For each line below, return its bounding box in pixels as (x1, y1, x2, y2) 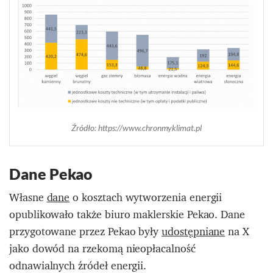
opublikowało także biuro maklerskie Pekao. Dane (9, 205, 246, 224)
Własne (9, 188, 47, 207)
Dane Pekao (9, 165, 93, 183)
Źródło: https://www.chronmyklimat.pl (71, 122, 202, 133)
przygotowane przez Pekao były (9, 222, 162, 241)
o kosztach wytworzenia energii (69, 188, 222, 207)
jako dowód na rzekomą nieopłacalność (9, 239, 196, 258)
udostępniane (161, 222, 225, 241)
